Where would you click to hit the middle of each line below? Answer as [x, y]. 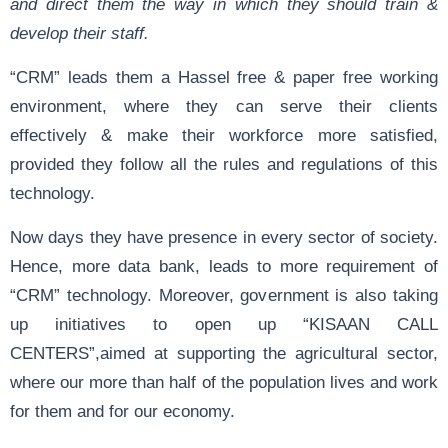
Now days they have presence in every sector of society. [224, 237]
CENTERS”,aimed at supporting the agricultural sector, [224, 353]
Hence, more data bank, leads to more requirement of [224, 266]
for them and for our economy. [122, 411]
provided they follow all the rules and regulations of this [224, 164]
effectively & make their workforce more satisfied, [224, 135]
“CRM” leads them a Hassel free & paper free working [224, 77]
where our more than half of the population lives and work [224, 382]
